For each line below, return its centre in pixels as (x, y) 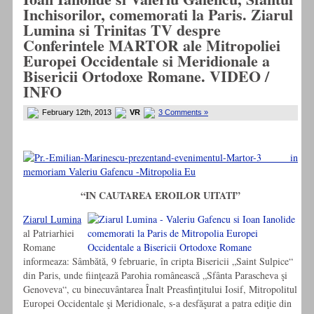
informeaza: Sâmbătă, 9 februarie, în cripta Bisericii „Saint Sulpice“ (158, 261)
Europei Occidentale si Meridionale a (146, 61)
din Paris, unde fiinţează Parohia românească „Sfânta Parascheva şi (155, 275)
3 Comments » (183, 112)
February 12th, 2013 (77, 112)
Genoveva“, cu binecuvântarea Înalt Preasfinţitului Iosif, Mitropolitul (160, 289)
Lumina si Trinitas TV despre (122, 30)
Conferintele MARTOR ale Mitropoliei (152, 46)
